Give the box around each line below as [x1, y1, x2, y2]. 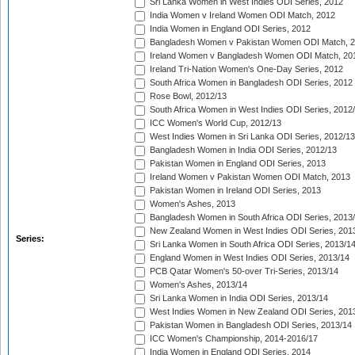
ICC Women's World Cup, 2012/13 [147, 118, 281, 128]
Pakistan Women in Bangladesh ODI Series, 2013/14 [147, 320, 352, 330]
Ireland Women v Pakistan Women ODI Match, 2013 [147, 172, 350, 182]
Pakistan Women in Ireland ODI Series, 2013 [147, 185, 321, 196]
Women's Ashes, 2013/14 [147, 280, 247, 290]
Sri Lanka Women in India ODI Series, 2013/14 [147, 293, 328, 303]
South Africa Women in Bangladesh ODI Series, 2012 [147, 78, 353, 88]
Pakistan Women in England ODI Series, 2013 [147, 158, 326, 169]
